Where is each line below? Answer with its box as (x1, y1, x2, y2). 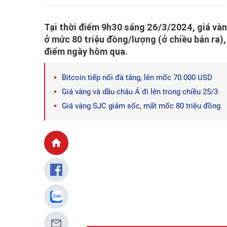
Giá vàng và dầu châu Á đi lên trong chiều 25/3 (62, 87, 218, 96)
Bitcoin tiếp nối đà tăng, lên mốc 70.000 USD (62, 73, 212, 82)
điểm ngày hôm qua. (44, 46, 128, 57)
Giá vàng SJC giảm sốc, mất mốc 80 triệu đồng (62, 101, 220, 110)
